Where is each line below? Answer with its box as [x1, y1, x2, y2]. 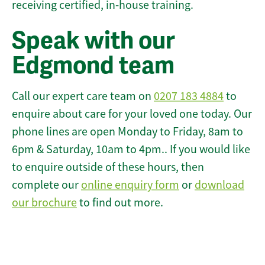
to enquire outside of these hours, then [12, 160, 204, 175]
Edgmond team [12, 51, 174, 81]
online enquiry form [81, 177, 179, 193]
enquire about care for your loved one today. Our [12, 106, 252, 122]
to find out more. [77, 195, 163, 211]
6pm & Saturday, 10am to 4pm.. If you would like [12, 142, 250, 157]
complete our [12, 177, 81, 193]
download [195, 177, 244, 193]
